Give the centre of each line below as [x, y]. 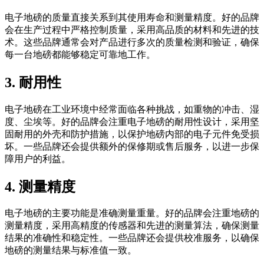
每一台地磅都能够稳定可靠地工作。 [80, 54]
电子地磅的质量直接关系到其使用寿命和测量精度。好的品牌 [132, 17]
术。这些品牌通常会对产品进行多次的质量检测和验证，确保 [132, 42]
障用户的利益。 [38, 159]
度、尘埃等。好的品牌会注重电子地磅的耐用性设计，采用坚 [132, 121]
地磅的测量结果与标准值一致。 [71, 250]
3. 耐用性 [33, 82]
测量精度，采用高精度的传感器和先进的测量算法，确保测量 [132, 226]
